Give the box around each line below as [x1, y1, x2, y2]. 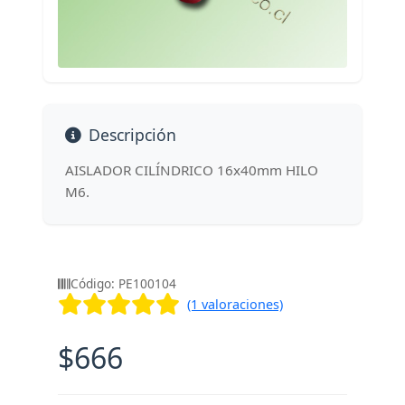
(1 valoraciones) [187, 295, 283, 313]
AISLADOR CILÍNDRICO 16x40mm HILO [65, 161, 318, 180]
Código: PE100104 [71, 275, 176, 293]
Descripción [89, 124, 176, 146]
